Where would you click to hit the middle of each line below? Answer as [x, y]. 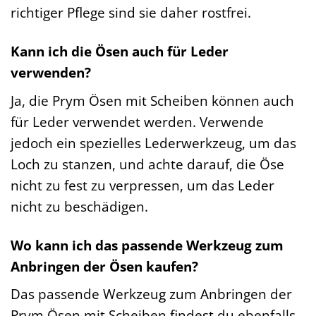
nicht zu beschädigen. [79, 206]
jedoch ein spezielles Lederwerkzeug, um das [153, 142]
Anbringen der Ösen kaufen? [104, 266]
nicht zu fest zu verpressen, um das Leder [142, 185]
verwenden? [51, 73]
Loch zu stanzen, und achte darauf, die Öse [147, 164]
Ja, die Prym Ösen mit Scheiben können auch [152, 100]
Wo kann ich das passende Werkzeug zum [147, 245]
